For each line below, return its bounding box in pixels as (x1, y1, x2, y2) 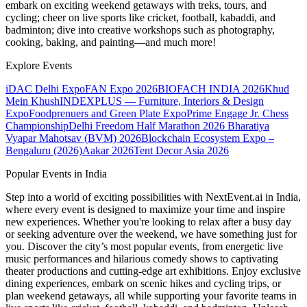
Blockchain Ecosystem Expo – (141, 132, 274, 145)
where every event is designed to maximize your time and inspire (5, 204, 285, 216)
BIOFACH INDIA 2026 (158, 83, 265, 95)
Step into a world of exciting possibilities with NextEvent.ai (5, 191, 265, 204)
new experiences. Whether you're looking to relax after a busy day (5, 216, 291, 228)
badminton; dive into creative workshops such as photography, (5, 24, 275, 36)
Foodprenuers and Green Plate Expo (29, 108, 186, 120)
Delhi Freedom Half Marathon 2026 (69, 120, 225, 132)
